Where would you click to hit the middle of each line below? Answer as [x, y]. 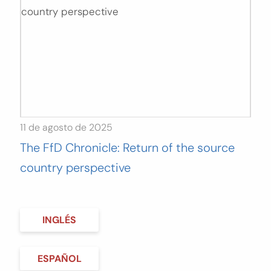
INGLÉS [59, 220]
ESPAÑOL [59, 258]
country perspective [75, 167]
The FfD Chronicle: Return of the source [127, 147]
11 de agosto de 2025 [66, 127]
